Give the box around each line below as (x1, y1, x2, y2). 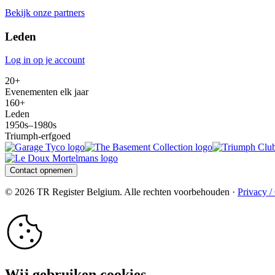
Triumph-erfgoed (5, 131, 71, 142)
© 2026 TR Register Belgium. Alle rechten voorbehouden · (5, 187, 238, 198)
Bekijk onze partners (5, 7, 85, 18)
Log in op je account (5, 55, 85, 66)
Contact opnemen (10, 166, 72, 176)
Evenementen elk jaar (5, 87, 88, 98)
